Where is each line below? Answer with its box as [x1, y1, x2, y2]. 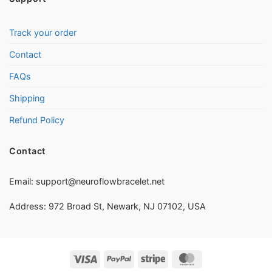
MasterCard [199, 253, 243, 263]
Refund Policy [9, 115, 64, 126]
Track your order [9, 27, 76, 38]
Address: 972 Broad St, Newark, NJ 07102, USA [9, 201, 206, 212]
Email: [9, 175, 36, 186]
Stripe [165, 253, 187, 263]
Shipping [9, 93, 45, 104]
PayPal [131, 253, 155, 263]
